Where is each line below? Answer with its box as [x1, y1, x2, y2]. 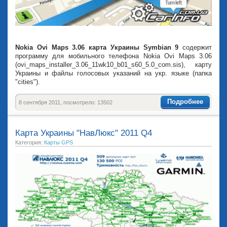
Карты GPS [44, 139, 73, 146]
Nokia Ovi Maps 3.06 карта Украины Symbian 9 [15, 44, 182, 52]
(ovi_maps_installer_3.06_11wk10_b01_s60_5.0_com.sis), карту [15, 61, 212, 69]
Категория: [15, 139, 44, 146]
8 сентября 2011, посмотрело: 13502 [19, 99, 112, 106]
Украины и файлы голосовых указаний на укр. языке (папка [15, 69, 212, 78]
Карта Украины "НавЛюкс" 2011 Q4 [15, 128, 152, 138]
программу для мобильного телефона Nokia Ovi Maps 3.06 [15, 52, 212, 60]
